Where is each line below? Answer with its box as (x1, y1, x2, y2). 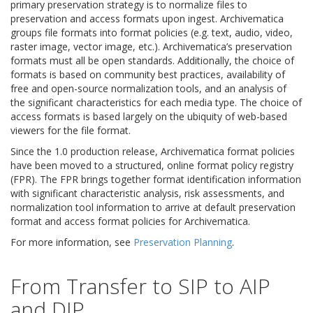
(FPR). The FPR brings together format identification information (10, 173, 301, 187)
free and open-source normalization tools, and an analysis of (10, 82, 286, 96)
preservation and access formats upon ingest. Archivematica (10, 12, 284, 26)
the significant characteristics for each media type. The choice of (10, 96, 302, 110)
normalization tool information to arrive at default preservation (10, 201, 296, 214)
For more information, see (10, 235, 133, 249)
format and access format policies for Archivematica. (10, 214, 250, 228)
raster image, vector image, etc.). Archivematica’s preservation (10, 40, 292, 54)
